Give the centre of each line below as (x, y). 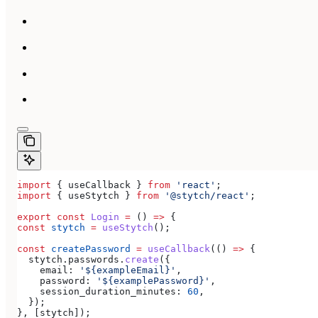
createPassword (88, 249)
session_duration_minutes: (99, 292)
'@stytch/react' (204, 196)
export (34, 217)
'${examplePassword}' (150, 281)
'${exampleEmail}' (125, 270)
